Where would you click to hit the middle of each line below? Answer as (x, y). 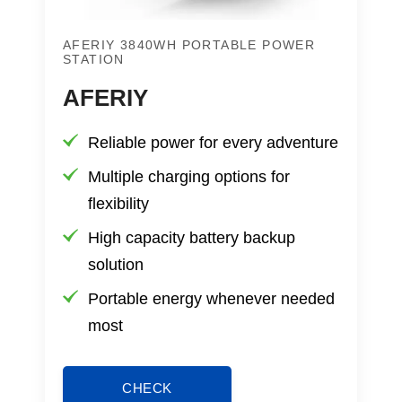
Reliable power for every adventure (213, 142)
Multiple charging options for (189, 176)
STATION (94, 59)
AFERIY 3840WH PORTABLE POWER (189, 44)
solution (116, 264)
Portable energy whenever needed (211, 298)
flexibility (118, 203)
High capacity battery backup (192, 237)
